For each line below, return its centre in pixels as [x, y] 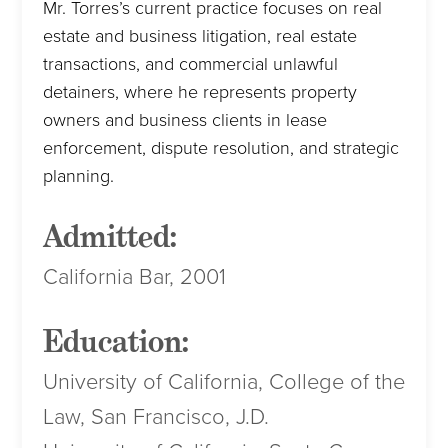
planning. [78, 176]
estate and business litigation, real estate [199, 36]
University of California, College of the [223, 382]
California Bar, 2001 [134, 277]
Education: [115, 342]
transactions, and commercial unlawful [190, 64]
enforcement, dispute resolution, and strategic [220, 148]
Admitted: [109, 237]
